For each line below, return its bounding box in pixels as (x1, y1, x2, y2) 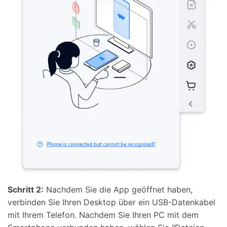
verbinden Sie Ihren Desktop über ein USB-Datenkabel (8, 197, 215, 207)
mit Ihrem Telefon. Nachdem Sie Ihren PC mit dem (8, 209, 199, 220)
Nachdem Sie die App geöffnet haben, (44, 184, 193, 195)
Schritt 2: (8, 184, 44, 195)
